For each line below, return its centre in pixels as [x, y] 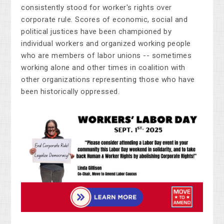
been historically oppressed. [71, 92]
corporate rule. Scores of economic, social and [104, 20]
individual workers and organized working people [106, 44]
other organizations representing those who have [108, 80]
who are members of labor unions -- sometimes [106, 56]
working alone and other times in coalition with [103, 68]
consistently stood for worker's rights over [96, 8]
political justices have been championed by [96, 32]
